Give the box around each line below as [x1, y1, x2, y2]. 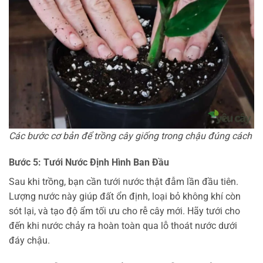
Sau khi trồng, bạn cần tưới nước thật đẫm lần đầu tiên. [9, 176, 238, 188]
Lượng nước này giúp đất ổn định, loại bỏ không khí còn [9, 191, 241, 203]
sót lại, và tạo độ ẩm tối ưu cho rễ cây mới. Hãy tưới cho [9, 205, 240, 217]
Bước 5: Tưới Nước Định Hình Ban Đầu [9, 157, 169, 168]
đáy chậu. [9, 235, 50, 247]
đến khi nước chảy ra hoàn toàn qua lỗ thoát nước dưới [9, 220, 237, 232]
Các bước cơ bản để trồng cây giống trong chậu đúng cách [9, 130, 252, 141]
